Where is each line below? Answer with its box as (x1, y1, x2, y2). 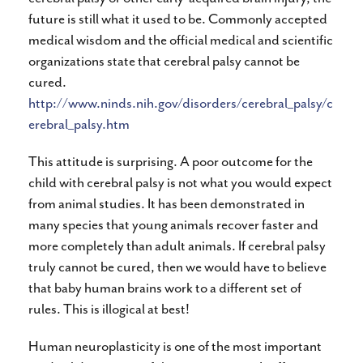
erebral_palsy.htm (28, 114, 130, 133)
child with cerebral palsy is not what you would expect (28, 173, 332, 191)
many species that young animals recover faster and (28, 215, 318, 233)
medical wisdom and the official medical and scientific (28, 30, 333, 49)
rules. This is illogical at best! (28, 299, 190, 318)
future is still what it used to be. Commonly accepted (28, 9, 327, 28)
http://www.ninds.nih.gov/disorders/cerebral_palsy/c (28, 93, 333, 112)
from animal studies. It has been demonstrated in (28, 194, 305, 212)
